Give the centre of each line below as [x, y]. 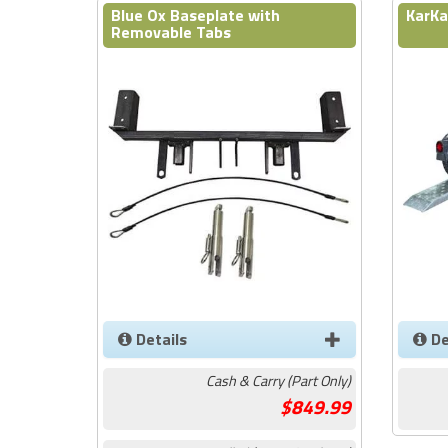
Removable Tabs [171, 32]
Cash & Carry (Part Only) [278, 380]
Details [159, 338]
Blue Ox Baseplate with [195, 15]
